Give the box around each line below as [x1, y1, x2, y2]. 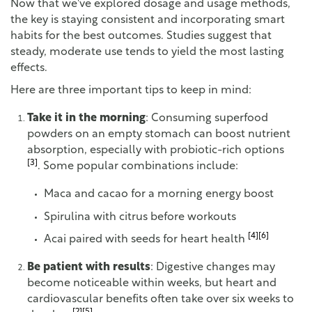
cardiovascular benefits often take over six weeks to [27, 294, 294, 306]
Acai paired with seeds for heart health [44, 234, 248, 246]
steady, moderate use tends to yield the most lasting [10, 46, 284, 58]
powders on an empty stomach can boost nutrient [27, 129, 290, 141]
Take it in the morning [27, 113, 146, 125]
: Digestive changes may [150, 262, 275, 274]
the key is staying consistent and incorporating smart [10, 14, 285, 26]
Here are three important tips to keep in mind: [10, 85, 251, 97]
